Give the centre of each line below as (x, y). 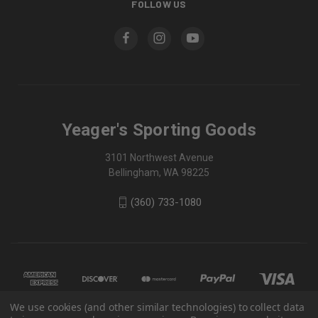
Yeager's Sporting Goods (159, 130)
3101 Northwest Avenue (159, 157)
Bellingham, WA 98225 (159, 172)
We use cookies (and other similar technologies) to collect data (157, 307)
